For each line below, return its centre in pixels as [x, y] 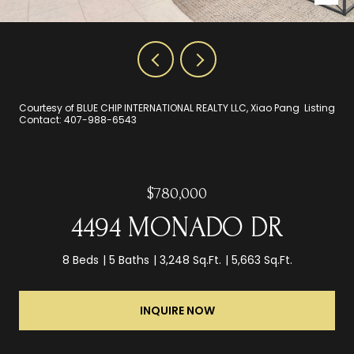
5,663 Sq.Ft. [262, 260]
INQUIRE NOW [177, 310]
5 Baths [129, 260]
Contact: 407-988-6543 [79, 120]
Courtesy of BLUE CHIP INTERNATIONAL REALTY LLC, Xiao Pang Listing [177, 108]
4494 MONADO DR [177, 228]
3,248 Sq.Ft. [190, 260]
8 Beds [80, 260]
